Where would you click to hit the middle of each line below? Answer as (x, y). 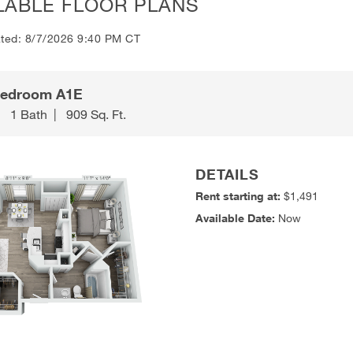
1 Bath (29, 113)
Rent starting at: (240, 196)
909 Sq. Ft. (97, 113)
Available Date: (236, 218)
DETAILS (228, 175)
